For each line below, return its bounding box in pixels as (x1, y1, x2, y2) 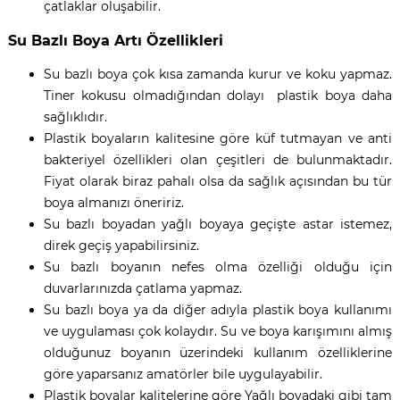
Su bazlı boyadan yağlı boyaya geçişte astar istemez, (43, 215, 393, 232)
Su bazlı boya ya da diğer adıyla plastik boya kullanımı (43, 301, 393, 318)
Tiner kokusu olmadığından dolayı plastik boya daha (43, 87, 393, 104)
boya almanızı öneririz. (43, 194, 184, 211)
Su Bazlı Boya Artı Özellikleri (7, 30, 223, 49)
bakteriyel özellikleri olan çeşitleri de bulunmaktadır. (43, 151, 393, 168)
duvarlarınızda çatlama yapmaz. (43, 279, 242, 296)
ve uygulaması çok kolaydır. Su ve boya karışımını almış (43, 322, 393, 339)
